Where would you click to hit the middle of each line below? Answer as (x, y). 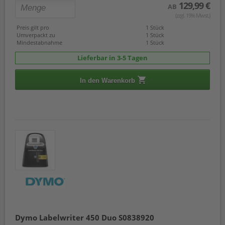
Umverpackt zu (36, 35)
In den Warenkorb (107, 80)
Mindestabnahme (39, 42)
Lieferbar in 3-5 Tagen (113, 58)
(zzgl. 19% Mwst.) (193, 15)
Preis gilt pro (33, 27)
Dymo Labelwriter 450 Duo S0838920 (85, 218)
